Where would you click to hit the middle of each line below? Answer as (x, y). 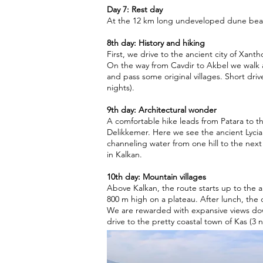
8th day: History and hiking (156, 43)
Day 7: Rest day (135, 9)
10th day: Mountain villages (156, 177)
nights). (121, 87)
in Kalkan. (124, 154)
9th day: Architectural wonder (162, 110)
